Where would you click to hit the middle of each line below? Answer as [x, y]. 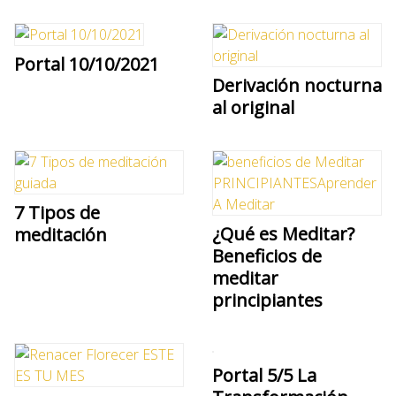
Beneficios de [267, 255]
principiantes [267, 300]
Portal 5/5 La [264, 375]
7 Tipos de [57, 212]
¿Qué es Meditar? [283, 233]
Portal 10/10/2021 [87, 64]
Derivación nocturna [297, 85]
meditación [61, 234]
